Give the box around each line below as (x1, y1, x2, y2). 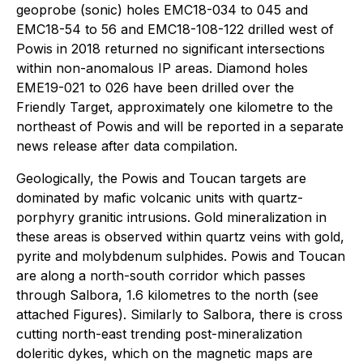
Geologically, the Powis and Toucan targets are (16, 170, 306, 186)
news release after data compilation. (16, 138, 237, 154)
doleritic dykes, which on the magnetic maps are (16, 345, 313, 361)
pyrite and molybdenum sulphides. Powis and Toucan (16, 248, 345, 264)
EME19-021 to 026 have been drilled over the (16, 79, 294, 96)
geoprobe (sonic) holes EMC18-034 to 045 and (16, 2, 308, 18)
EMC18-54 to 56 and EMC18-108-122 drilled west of (16, 21, 334, 37)
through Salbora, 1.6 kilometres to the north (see (16, 287, 318, 303)
